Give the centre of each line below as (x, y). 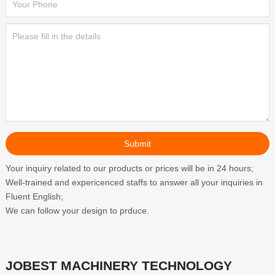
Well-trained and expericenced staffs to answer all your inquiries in (134, 183)
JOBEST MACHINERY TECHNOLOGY (118, 266)
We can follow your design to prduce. (77, 211)
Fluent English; (34, 197)
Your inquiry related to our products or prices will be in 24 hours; (129, 168)
